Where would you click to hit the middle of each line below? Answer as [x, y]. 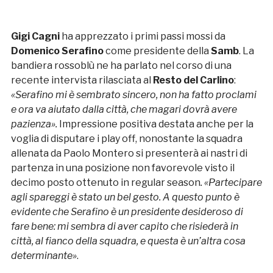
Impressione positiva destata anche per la [156, 124]
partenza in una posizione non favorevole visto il [122, 168]
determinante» [44, 256]
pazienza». [35, 124]
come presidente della [157, 51]
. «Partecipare [231, 183]
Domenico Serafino [57, 51]
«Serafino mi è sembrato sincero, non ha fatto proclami [133, 95]
